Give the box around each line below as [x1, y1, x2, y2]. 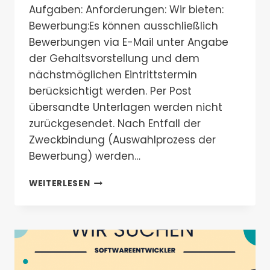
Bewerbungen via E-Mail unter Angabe [29, 35, 228, 50]
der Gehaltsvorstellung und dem [29, 51, 199, 66]
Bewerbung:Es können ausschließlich [29, 19, 218, 34]
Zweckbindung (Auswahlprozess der [29, 133, 216, 148]
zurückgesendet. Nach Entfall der [29, 116, 201, 131]
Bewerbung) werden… [29, 149, 140, 164]
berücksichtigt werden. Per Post [29, 84, 192, 99]
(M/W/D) [89, 187, 130, 199]
